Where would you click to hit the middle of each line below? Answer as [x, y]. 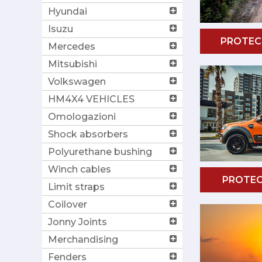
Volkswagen [77, 81]
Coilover [68, 204]
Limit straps [76, 187]
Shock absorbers [88, 134]
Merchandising [83, 239]
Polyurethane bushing [100, 151]
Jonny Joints [77, 222]
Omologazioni [82, 116]
